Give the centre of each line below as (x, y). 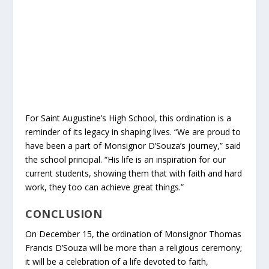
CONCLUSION (64, 214)
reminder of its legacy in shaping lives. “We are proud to (133, 132)
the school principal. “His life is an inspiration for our (126, 160)
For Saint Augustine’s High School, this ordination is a (128, 118)
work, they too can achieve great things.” (105, 187)
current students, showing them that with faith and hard (134, 174)
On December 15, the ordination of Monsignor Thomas (134, 234)
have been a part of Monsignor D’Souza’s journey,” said (133, 146)
